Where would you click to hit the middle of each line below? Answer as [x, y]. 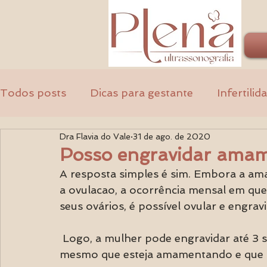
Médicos [131, 140]
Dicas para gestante [142, 93]
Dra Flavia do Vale [95, 136]
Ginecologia [55, 140]
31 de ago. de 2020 [172, 136]
